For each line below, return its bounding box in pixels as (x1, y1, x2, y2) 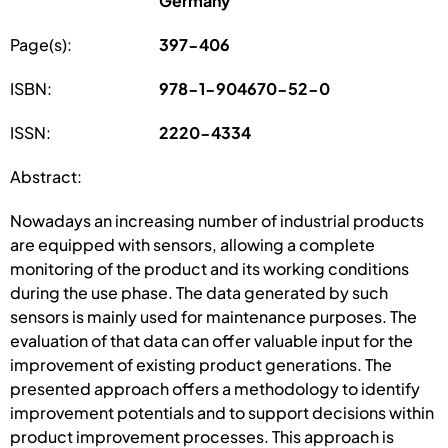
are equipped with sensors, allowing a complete (10, 233, 375, 255)
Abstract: (10, 165, 82, 187)
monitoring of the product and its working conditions (10, 257, 409, 279)
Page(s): (10, 33, 72, 55)
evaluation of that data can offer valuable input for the (10, 329, 413, 351)
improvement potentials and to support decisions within (10, 401, 434, 423)
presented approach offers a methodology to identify (10, 377, 420, 399)
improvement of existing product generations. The (10, 353, 392, 375)
